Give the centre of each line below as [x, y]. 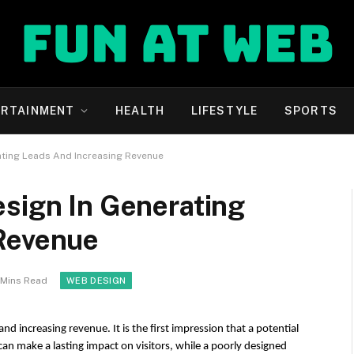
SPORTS [311, 111]
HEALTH [140, 111]
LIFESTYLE [224, 111]
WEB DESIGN [96, 281]
